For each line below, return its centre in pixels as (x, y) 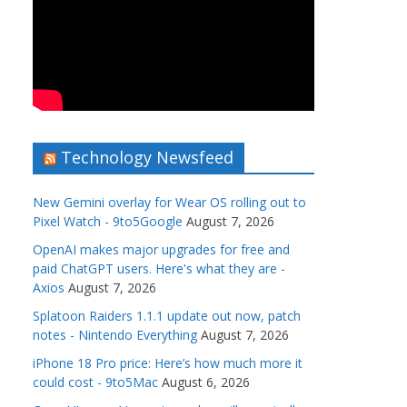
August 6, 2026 (206, 382)
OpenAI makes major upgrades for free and (161, 250)
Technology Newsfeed (147, 158)
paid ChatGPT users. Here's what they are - (159, 269)
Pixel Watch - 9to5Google (108, 222)
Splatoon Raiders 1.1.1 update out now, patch (167, 316)
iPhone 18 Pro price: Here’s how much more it (168, 363)
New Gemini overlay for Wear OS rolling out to (169, 203)
